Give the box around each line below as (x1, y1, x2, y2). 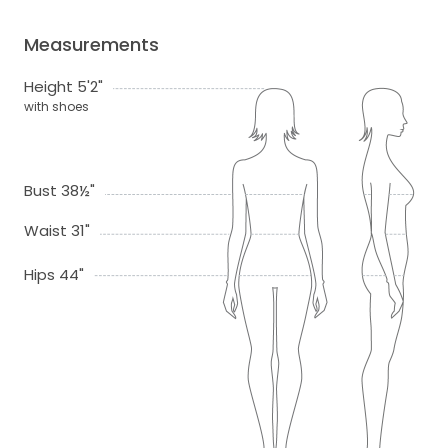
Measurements (24, 32, 159, 58)
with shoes (24, 98, 89, 116)
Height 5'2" (24, 76, 103, 98)
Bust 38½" (24, 180, 95, 202)
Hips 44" (24, 264, 84, 286)
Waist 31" (24, 220, 90, 242)
